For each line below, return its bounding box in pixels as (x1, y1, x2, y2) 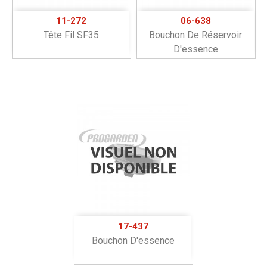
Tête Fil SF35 (43, 29, 99, 41)
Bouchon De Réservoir (149, 29, 242, 41)
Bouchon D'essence (92, 235, 175, 247)
